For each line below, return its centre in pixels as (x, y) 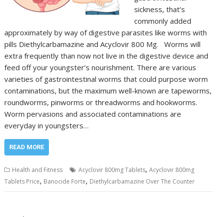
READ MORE (27, 147)
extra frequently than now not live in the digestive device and (107, 56)
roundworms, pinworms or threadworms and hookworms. (101, 102)
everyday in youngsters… (47, 125)
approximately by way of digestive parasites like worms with (106, 32)
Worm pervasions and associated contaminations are (93, 114)
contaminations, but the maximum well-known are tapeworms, (108, 91)
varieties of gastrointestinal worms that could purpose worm (106, 79)
